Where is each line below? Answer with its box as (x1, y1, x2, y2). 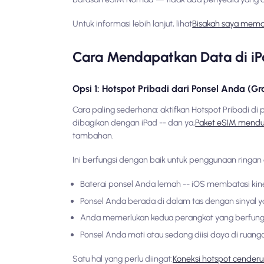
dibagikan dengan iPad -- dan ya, (72, 117, 196, 128)
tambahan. (72, 130, 114, 141)
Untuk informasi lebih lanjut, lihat (72, 18, 193, 29)
